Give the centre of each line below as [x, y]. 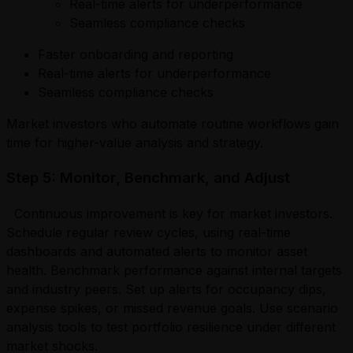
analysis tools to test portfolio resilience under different [171, 327]
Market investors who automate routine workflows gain [173, 124]
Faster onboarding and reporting [136, 55]
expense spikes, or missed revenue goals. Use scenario [172, 308]
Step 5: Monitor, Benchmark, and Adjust [148, 178]
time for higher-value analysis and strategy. [139, 143]
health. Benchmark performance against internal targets [174, 270]
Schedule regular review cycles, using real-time [149, 232]
